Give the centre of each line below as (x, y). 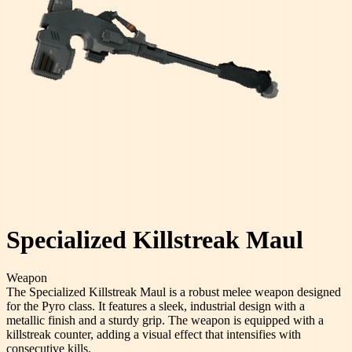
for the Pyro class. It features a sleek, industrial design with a (156, 306)
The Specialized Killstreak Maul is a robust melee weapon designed (174, 292)
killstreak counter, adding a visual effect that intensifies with (154, 335)
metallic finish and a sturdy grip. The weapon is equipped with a (165, 321)
